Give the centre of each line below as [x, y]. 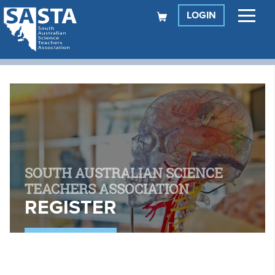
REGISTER [71, 208]
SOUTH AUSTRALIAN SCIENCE [124, 173]
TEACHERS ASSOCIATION [107, 189]
